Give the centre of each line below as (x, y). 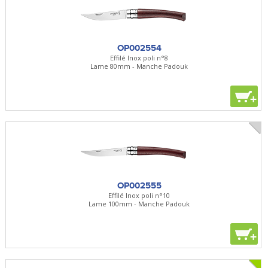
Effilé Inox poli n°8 (139, 57)
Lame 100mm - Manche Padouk (139, 203)
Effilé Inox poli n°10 (139, 195)
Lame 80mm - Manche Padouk (139, 66)
